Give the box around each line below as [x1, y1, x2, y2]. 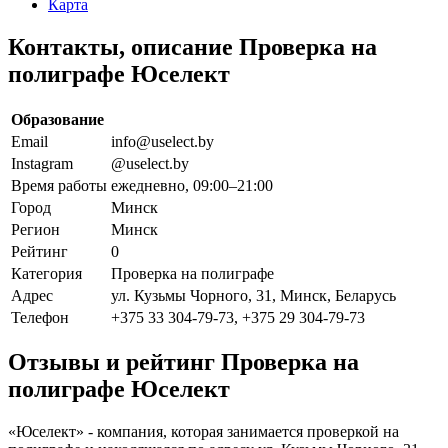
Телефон [11, 308, 69, 326]
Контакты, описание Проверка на [8, 33, 377, 60]
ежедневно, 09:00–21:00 [111, 176, 273, 194]
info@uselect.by [111, 132, 214, 150]
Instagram [11, 154, 73, 172]
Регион [11, 220, 60, 238]
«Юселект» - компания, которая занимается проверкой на [8, 423, 399, 441]
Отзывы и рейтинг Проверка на [8, 349, 359, 376]
